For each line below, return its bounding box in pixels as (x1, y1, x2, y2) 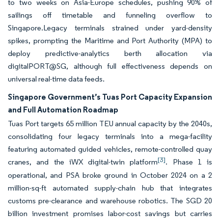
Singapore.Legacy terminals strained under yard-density (8, 23, 212, 32)
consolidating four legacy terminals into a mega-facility (8, 132, 212, 141)
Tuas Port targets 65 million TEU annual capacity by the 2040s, (8, 119, 212, 128)
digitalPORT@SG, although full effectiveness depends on (8, 61, 212, 71)
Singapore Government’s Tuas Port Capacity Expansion (8, 92, 212, 102)
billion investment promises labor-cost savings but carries (8, 209, 212, 218)
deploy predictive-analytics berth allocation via (8, 49, 212, 58)
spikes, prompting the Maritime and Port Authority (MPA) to (8, 36, 212, 45)
